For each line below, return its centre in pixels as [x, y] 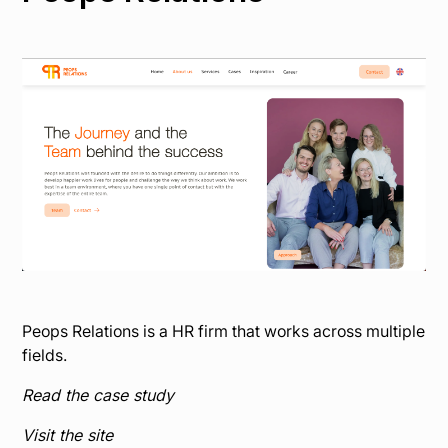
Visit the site [68, 434]
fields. [45, 354]
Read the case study [98, 394]
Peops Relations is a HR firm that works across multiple [224, 330]
